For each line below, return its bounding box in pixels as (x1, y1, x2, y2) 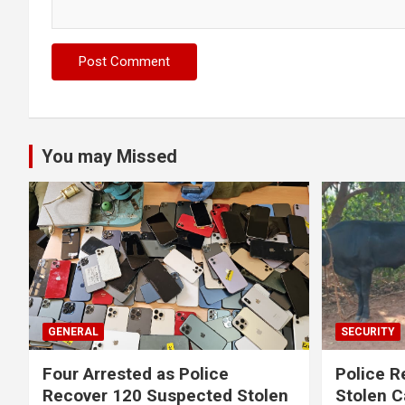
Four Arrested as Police (42, 363, 229, 384)
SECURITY (340, 325, 395, 338)
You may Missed (42, 146, 177, 168)
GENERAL (48, 325, 99, 338)
